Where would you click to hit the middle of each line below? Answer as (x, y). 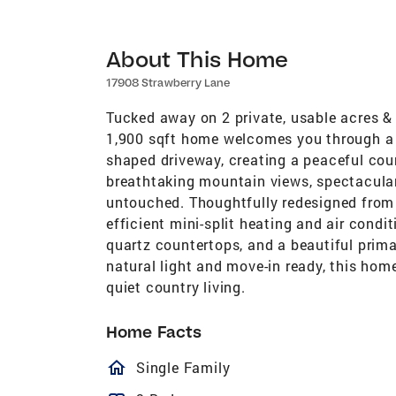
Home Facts (154, 331)
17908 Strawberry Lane (168, 82)
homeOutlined (198, 367)
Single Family (183, 367)
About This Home (198, 58)
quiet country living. (176, 286)
